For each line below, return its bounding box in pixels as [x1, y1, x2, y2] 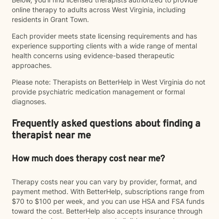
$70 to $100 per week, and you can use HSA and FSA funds [12, 197, 204, 205]
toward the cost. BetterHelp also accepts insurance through [12, 207, 202, 215]
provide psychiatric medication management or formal [12, 88, 185, 96]
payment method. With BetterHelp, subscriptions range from [12, 187, 204, 196]
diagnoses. [12, 97, 46, 106]
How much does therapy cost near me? [12, 153, 165, 165]
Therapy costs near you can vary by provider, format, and [12, 177, 197, 186]
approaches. [12, 61, 52, 69]
